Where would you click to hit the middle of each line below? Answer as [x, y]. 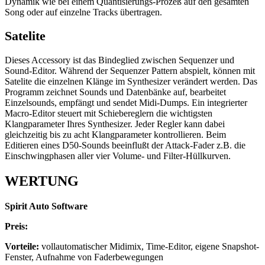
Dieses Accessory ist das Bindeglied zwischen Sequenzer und [119, 60]
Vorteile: [22, 246]
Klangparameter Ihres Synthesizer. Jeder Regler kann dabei [115, 124]
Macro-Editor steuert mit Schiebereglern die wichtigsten [109, 113]
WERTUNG [42, 181]
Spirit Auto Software [46, 206]
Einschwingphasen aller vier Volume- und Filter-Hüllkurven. [118, 156]
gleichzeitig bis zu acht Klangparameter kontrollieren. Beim [115, 134]
